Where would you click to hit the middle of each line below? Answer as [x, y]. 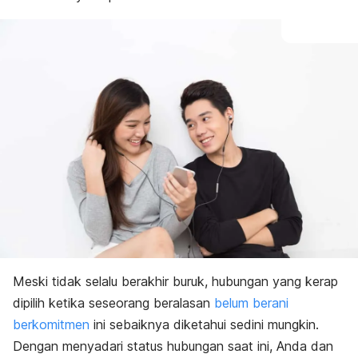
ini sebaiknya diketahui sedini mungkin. [204, 324]
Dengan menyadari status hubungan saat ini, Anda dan [173, 346]
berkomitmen [51, 324]
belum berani [251, 302]
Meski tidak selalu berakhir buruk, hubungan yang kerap [175, 281]
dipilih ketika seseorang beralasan [113, 302]
